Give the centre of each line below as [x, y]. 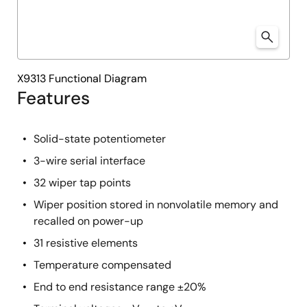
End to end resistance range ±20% [120, 287]
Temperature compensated [102, 265]
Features [53, 98]
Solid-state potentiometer [100, 139]
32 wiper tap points [82, 183]
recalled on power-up [88, 221]
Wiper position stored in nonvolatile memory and [156, 205]
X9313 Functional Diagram [82, 78]
